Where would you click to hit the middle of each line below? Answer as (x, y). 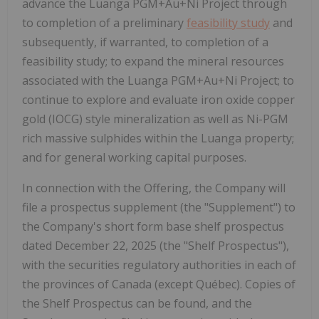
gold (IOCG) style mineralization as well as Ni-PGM (155, 119)
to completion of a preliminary (104, 22)
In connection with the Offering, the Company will (154, 188)
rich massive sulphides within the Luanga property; (158, 138)
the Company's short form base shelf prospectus (153, 226)
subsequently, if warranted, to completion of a (145, 42)
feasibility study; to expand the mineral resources (153, 61)
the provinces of (67, 284)
